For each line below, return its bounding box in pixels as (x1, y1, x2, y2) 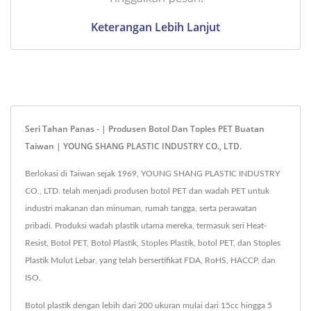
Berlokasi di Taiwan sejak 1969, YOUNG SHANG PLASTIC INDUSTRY (25, 169, 280, 178)
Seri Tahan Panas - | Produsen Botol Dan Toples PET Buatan (25, 122, 264, 135)
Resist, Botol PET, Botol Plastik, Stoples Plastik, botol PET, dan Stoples (25, 238, 280, 247)
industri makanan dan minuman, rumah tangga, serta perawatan (25, 203, 257, 212)
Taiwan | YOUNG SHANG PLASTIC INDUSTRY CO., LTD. (25, 140, 242, 152)
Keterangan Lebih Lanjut (91, 19, 220, 35)
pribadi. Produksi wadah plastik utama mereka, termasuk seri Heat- (25, 221, 267, 230)
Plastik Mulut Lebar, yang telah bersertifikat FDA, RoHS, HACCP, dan (25, 255, 276, 264)
